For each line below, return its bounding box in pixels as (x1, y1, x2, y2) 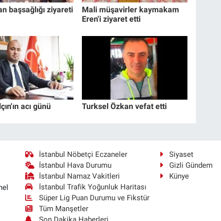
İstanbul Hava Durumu (39, 160, 112, 170)
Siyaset (169, 149, 194, 159)
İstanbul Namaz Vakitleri (39, 171, 120, 181)
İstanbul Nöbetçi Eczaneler (39, 149, 128, 159)
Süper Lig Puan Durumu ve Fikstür (39, 193, 150, 202)
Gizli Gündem (169, 160, 213, 170)
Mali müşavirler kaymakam (82, 4, 180, 14)
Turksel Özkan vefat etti (82, 101, 167, 111)
